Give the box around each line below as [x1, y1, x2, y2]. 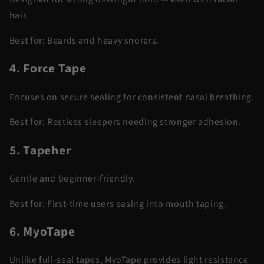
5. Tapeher [9, 141, 71, 160]
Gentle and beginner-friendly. [9, 171, 136, 185]
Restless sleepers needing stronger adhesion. [45, 115, 241, 129]
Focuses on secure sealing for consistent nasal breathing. [9, 90, 255, 104]
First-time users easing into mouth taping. [45, 197, 227, 210]
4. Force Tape [9, 60, 87, 78]
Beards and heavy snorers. [45, 34, 159, 48]
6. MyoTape [9, 222, 75, 241]
